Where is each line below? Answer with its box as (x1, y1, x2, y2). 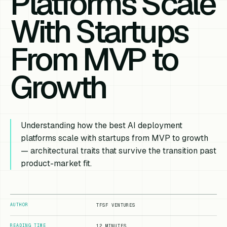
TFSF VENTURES (96, 202, 136, 208)
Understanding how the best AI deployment (21, 120, 183, 131)
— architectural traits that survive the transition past (21, 145, 217, 157)
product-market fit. (21, 158, 92, 169)
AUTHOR (10, 202, 28, 207)
